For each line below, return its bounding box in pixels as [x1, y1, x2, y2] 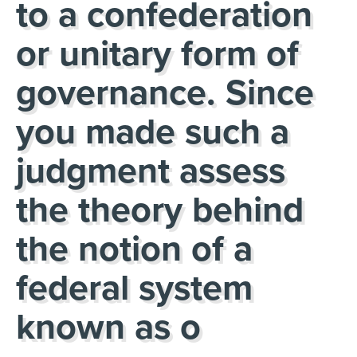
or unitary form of [16, 33, 299, 76]
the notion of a [16, 228, 253, 271]
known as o [16, 306, 201, 349]
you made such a [16, 111, 289, 154]
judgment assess [16, 150, 285, 193]
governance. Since [16, 72, 314, 115]
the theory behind [16, 189, 304, 232]
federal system [16, 267, 253, 310]
